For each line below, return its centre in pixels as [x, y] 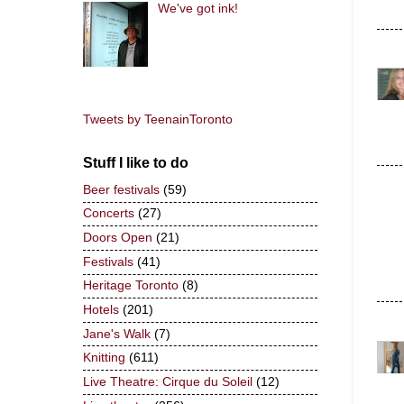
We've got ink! [197, 9]
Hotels [101, 309]
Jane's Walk [117, 334]
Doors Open [118, 238]
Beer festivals [121, 189]
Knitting [104, 358]
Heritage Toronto [131, 286]
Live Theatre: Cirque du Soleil [168, 381]
